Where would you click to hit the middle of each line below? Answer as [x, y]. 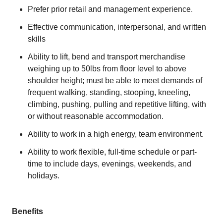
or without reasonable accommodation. [96, 116]
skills [37, 39]
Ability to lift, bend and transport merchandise [107, 57]
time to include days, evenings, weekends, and [110, 164]
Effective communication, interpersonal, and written [117, 27]
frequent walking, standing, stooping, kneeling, [109, 92]
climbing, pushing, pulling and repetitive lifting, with [117, 104]
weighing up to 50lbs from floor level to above [107, 69]
